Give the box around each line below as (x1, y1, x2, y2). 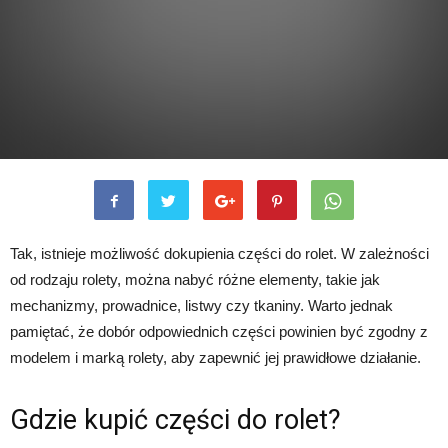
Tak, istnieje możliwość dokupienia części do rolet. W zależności (10, 245, 429, 262)
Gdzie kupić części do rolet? (10, 404, 341, 436)
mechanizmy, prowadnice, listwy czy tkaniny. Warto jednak (10, 297, 393, 314)
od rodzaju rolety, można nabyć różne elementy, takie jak (10, 271, 380, 288)
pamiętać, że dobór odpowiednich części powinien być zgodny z (10, 323, 428, 340)
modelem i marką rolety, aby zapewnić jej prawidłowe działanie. (10, 349, 421, 366)
